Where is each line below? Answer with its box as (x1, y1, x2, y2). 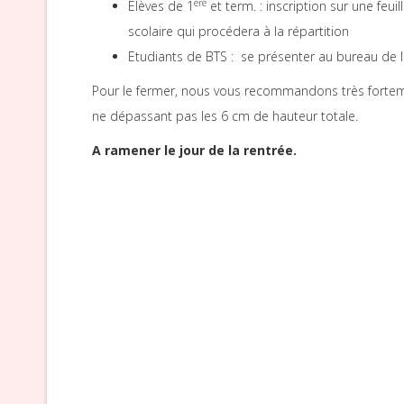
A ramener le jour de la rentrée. (92, 141, 297, 159)
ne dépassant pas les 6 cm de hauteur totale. (92, 106, 358, 124)
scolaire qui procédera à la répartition (128, 22, 349, 40)
